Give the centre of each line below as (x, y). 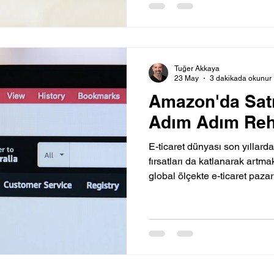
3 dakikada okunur (241, 79)
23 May (187, 79)
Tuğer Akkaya (197, 68)
